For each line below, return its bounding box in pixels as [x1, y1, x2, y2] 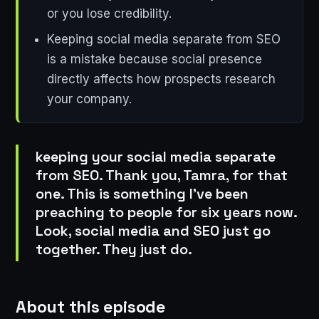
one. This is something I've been [36, 184, 249, 203]
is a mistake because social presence [46, 52, 262, 67]
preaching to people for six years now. [36, 202, 298, 221]
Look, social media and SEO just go [36, 221, 271, 240]
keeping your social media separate [36, 147, 276, 166]
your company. [46, 92, 132, 107]
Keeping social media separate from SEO [46, 32, 281, 47]
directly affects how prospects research [46, 72, 276, 87]
